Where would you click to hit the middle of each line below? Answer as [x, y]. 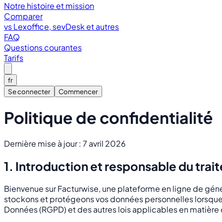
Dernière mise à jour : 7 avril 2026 [65, 143]
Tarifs [14, 58]
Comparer [23, 16]
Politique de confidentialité [109, 118]
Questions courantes [43, 47]
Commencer [78, 91]
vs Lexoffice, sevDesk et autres [61, 27]
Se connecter [29, 91]
